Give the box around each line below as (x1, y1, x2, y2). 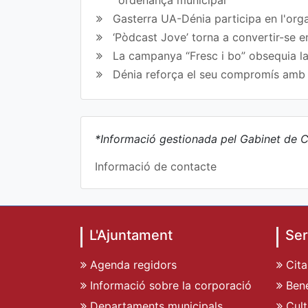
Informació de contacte (95, 159, 217, 173)
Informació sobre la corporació (87, 278, 252, 292)
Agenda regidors (87, 257, 177, 272)
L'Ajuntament (89, 226, 173, 243)
